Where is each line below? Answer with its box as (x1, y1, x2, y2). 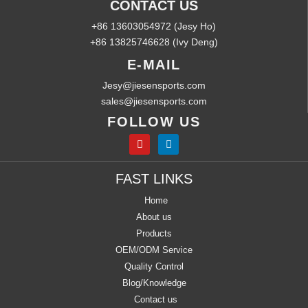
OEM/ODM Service (115, 244, 192, 255)
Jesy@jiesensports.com (102, 80, 206, 91)
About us (136, 211, 172, 222)
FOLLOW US (107, 114, 201, 130)
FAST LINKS (115, 170, 192, 186)
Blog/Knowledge (122, 277, 186, 288)
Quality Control (124, 261, 184, 272)
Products (136, 228, 172, 239)
